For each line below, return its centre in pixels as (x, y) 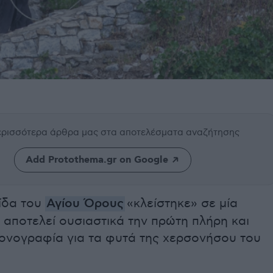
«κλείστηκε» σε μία (181, 204)
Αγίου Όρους (85, 204)
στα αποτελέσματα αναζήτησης (170, 133)
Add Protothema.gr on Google (97, 160)
